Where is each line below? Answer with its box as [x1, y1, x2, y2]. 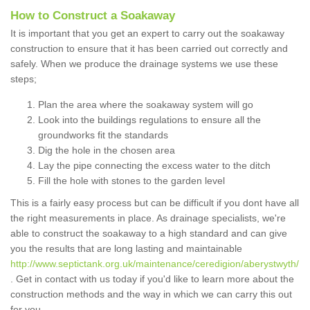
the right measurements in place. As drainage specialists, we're [10, 212, 286, 224]
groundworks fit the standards [38, 129, 168, 141]
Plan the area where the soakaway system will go [38, 99, 253, 111]
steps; [10, 73, 37, 85]
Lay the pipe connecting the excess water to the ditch [38, 160, 271, 172]
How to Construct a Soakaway [10, 9, 175, 23]
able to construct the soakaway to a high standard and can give [10, 228, 287, 239]
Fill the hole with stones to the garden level [38, 175, 225, 187]
